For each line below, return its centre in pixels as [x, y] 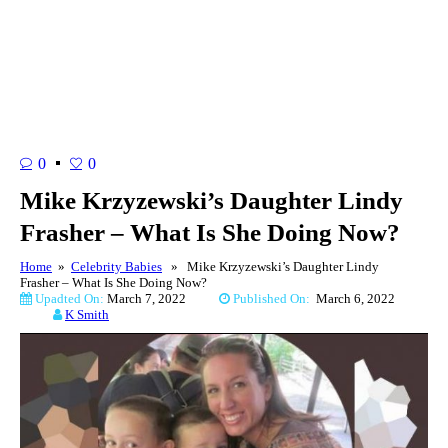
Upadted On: [69, 298]
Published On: [273, 298]
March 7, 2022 [163, 298]
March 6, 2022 [355, 298]
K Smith [87, 314]
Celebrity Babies [116, 266]
